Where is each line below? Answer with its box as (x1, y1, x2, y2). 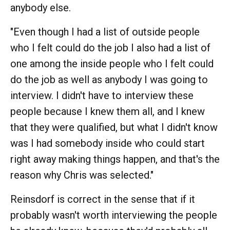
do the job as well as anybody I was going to (10, 73, 208, 86)
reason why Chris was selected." (10, 168, 154, 181)
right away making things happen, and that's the (10, 152, 220, 165)
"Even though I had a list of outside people (10, 25, 200, 38)
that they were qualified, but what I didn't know (10, 121, 218, 133)
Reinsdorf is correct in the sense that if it (10, 193, 195, 205)
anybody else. (10, 1, 71, 14)
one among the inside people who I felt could (10, 57, 214, 70)
